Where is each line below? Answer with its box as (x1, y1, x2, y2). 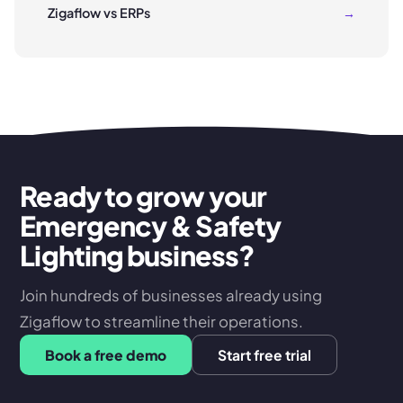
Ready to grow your (20, 177, 266, 213)
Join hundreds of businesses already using (20, 285, 323, 305)
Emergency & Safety (20, 207, 281, 243)
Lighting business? (20, 237, 255, 273)
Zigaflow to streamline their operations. (20, 311, 304, 331)
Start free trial (218, 345, 312, 363)
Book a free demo (45, 345, 167, 363)
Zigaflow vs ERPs (48, 4, 150, 22)
